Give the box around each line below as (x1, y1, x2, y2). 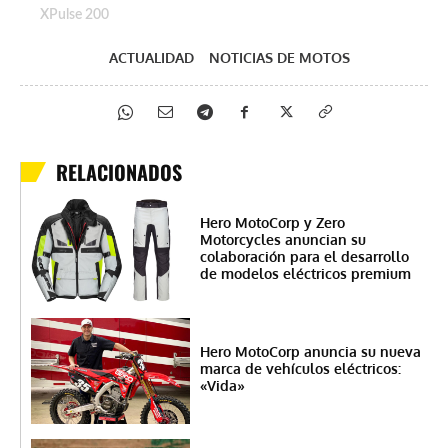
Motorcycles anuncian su (199, 230, 366, 248)
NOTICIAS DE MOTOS (208, 49, 350, 67)
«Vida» (199, 376, 245, 394)
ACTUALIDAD (108, 49, 194, 67)
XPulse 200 (40, 8, 109, 23)
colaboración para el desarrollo (199, 247, 409, 265)
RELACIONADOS (56, 157, 182, 188)
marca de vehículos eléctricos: (199, 359, 401, 377)
